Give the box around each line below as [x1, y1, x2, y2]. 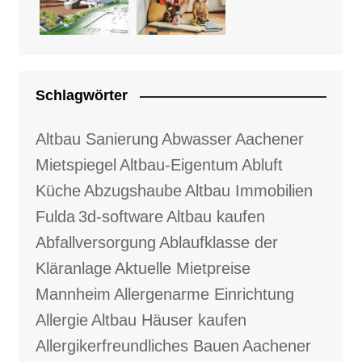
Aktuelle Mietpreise [114, 259, 250, 278]
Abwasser [161, 130, 232, 149]
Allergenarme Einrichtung [113, 285, 294, 304]
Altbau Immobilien [184, 182, 313, 200]
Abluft [241, 156, 283, 175]
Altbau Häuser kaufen [90, 311, 246, 330]
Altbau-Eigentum [119, 156, 238, 175]
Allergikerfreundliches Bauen [35, 337, 239, 356]
